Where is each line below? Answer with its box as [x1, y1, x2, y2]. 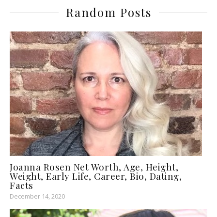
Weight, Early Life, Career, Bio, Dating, [10, 169, 182, 182]
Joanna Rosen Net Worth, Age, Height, [10, 160, 178, 173]
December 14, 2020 [10, 191, 65, 201]
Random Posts [65, 4, 152, 20]
